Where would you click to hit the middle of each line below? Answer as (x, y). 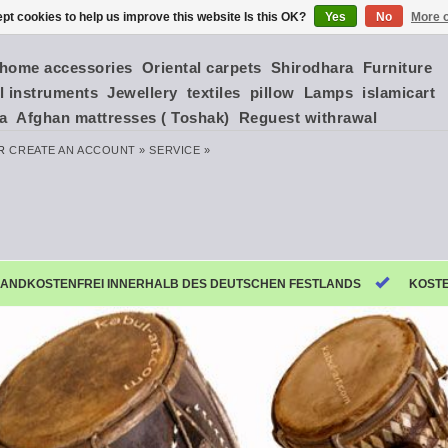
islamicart (398, 92)
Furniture (397, 67)
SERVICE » (180, 150)
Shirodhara (312, 67)
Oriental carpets (201, 67)
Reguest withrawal (307, 117)
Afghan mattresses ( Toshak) (123, 117)
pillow (272, 92)
